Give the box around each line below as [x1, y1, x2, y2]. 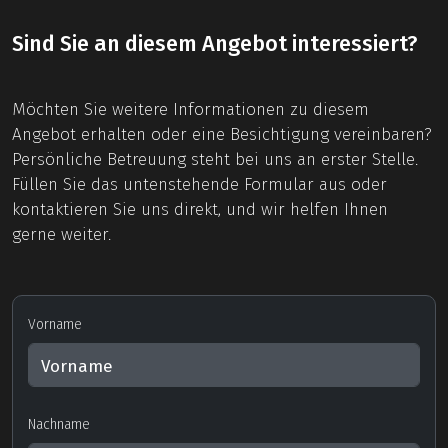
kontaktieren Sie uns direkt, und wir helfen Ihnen [12, 199, 388, 220]
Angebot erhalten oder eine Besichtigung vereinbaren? [12, 124, 432, 145]
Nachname [28, 416, 90, 433]
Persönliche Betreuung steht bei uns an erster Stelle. [12, 149, 418, 170]
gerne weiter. [12, 224, 111, 245]
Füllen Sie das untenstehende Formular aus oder [12, 174, 387, 195]
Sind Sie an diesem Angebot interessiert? [12, 31, 417, 57]
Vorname [28, 316, 82, 333]
